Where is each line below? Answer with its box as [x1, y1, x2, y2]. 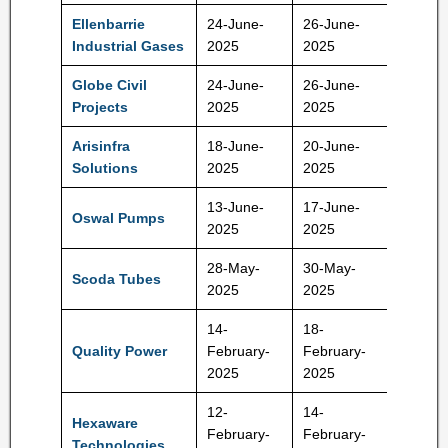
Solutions [72, 160, 138, 176]
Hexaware [72, 415, 138, 431]
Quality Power [72, 343, 167, 359]
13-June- [207, 199, 264, 215]
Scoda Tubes [72, 271, 161, 287]
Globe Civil [72, 77, 147, 93]
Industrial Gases [72, 38, 184, 54]
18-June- [207, 138, 264, 154]
